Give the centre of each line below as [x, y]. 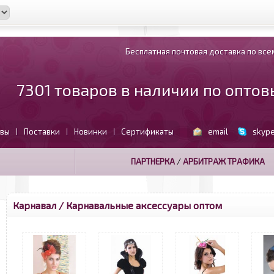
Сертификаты [147, 131]
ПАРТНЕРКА [153, 161]
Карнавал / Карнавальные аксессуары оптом [117, 205]
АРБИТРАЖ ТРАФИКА [224, 161]
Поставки [42, 131]
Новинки [90, 131]
